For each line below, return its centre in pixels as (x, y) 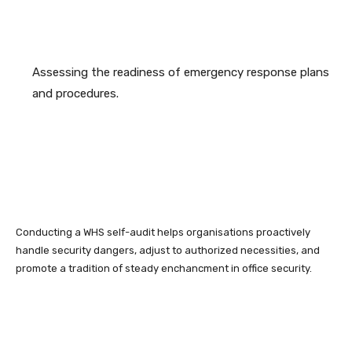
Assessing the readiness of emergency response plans (181, 73)
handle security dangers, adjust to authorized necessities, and (168, 251)
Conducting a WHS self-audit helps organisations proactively (163, 233)
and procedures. (75, 94)
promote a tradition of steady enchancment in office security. (164, 269)
